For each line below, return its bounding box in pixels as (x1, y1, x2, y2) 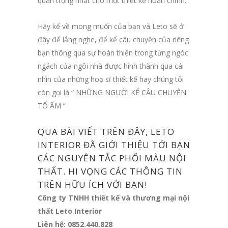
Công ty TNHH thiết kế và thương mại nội (38, 192, 189, 203)
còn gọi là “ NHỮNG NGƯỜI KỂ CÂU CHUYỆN (38, 87, 186, 97)
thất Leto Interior (38, 206, 102, 216)
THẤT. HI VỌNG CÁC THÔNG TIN (38, 165, 183, 177)
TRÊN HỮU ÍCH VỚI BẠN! (38, 178, 147, 190)
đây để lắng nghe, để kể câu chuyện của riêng (38, 34, 189, 44)
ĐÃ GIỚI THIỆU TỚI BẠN (81, 138, 190, 151)
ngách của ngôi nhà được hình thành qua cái (38, 61, 184, 71)
